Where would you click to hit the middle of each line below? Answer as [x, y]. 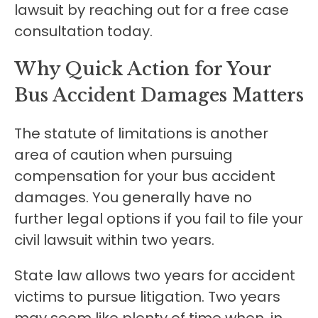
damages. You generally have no [133, 198]
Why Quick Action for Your [143, 70]
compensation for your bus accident [145, 176]
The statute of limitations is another [141, 134]
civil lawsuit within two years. [114, 240]
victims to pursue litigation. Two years [147, 297]
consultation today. [83, 32]
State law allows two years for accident [155, 276]
